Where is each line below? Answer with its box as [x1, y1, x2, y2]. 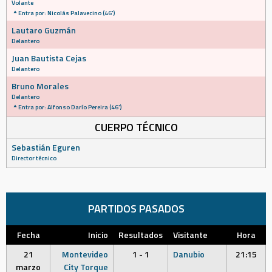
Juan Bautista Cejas [12, 52, 86, 64]
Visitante [173, 228, 208, 241]
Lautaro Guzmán [12, 24, 76, 36]
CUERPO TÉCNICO [94, 119, 178, 135]
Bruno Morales [12, 80, 69, 92]
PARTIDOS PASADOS [87, 200, 185, 217]
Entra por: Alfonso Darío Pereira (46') [18, 102, 121, 112]
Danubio [173, 248, 205, 260]
